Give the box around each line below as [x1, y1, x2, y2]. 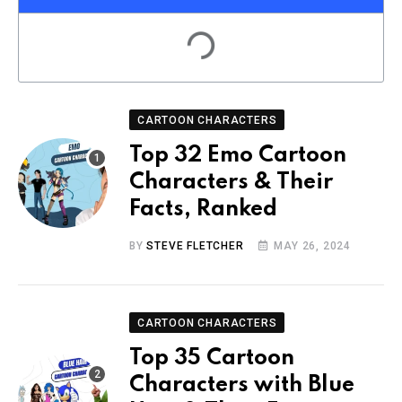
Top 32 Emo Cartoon [129, 144, 346, 167]
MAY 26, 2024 [274, 239, 352, 252]
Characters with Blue [129, 373, 354, 397]
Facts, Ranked [129, 197, 277, 221]
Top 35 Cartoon [129, 346, 294, 370]
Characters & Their [129, 170, 333, 194]
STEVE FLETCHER [146, 239, 244, 252]
